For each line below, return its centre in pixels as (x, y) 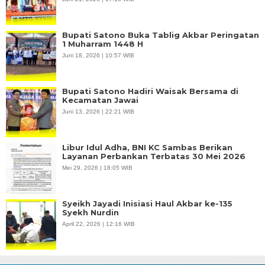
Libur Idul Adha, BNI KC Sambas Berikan (147, 147)
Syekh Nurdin (91, 212)
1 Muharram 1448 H (103, 43)
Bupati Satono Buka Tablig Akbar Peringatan (161, 35)
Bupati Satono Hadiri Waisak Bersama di (150, 91)
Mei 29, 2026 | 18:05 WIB (97, 167)
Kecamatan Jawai (100, 100)
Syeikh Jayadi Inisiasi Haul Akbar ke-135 (147, 203)
